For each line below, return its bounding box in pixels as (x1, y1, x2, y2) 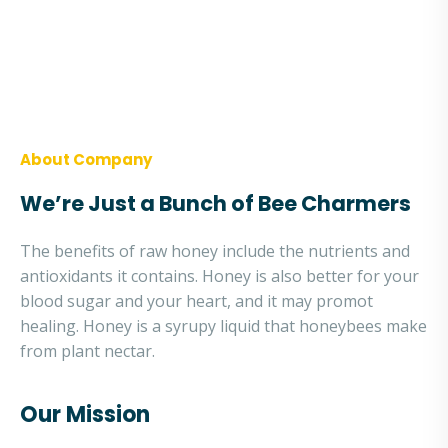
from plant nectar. (20, 340, 155, 362)
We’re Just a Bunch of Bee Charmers (20, 189, 411, 218)
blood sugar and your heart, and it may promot (20, 290, 373, 312)
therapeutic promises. (41, 53, 205, 75)
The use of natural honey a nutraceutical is (41, 3, 363, 25)
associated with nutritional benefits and (41, 28, 337, 50)
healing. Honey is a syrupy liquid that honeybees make (20, 315, 427, 337)
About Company (20, 149, 152, 170)
